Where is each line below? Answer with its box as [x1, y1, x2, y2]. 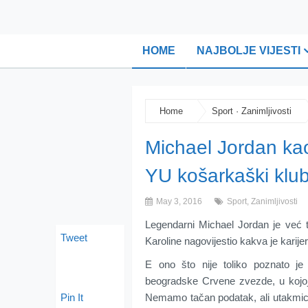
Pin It [60, 291, 83, 303]
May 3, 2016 [154, 197, 202, 206]
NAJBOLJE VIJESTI [197, 45, 300, 56]
